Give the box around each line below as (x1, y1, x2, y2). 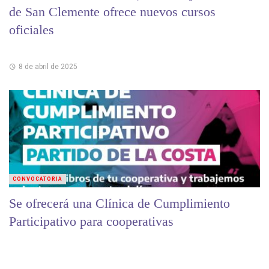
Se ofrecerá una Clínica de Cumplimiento (9, 195, 230, 211)
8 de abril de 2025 (18, 62, 77, 71)
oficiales (9, 22, 54, 38)
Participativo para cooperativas (9, 213, 174, 229)
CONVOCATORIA (13, 175, 62, 182)
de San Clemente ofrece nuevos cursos (9, 4, 216, 20)
